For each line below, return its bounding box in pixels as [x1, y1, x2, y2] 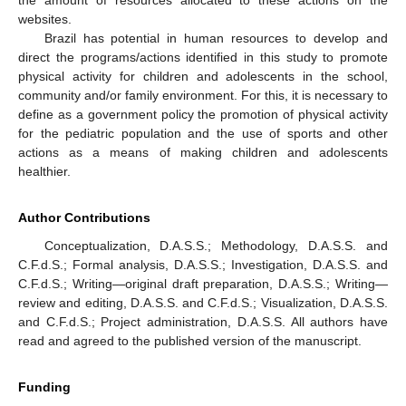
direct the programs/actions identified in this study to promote [18, 50, 388, 65]
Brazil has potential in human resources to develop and [43, 31, 388, 46]
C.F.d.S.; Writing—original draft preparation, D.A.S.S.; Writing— [18, 276, 388, 292]
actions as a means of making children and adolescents [18, 145, 388, 160]
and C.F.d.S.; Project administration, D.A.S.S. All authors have [18, 314, 388, 330]
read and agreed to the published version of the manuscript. [18, 333, 362, 349]
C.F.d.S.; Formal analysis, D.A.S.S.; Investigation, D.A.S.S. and [18, 257, 388, 273]
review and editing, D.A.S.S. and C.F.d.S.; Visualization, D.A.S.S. [18, 295, 388, 311]
